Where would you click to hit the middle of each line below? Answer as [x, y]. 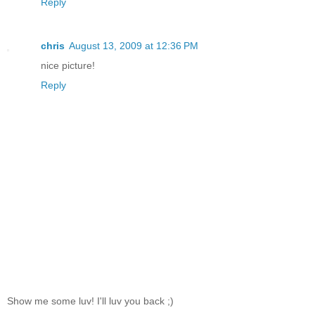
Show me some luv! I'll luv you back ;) [90, 301]
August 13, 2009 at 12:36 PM [134, 45]
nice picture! [68, 65]
